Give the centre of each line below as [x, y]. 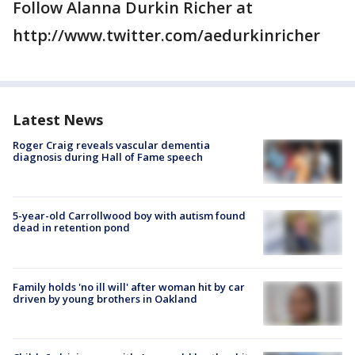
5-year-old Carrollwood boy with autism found [129, 216]
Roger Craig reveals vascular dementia [111, 145]
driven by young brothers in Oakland [105, 298]
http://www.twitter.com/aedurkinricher [166, 36]
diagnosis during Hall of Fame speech [108, 157]
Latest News [58, 120]
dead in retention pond [71, 228]
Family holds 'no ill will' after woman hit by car [129, 286]
